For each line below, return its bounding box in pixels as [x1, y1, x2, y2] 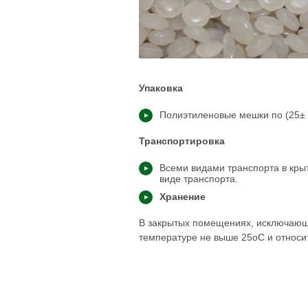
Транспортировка [139, 135, 225, 146]
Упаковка [139, 82, 183, 93]
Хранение [159, 191, 206, 202]
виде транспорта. [159, 173, 238, 184]
